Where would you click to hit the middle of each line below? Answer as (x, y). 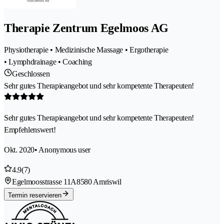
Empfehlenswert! (30, 129)
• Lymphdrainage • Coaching (48, 61)
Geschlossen (31, 73)
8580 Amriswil (99, 181)
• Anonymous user (63, 149)
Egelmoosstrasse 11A (44, 181)
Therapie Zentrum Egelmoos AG (86, 28)
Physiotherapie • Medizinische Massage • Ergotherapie (86, 49)
